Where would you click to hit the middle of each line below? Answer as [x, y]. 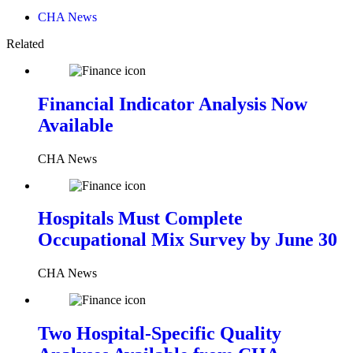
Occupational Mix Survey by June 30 [188, 240]
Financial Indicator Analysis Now [173, 104]
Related [25, 43]
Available [76, 125]
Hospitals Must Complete [140, 219]
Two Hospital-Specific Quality [160, 334]
